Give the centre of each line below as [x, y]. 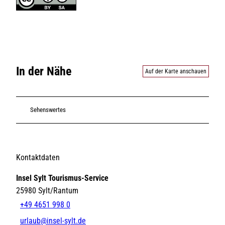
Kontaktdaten [38, 157]
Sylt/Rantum [58, 190]
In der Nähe [44, 71]
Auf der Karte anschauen [176, 71]
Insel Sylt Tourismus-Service [62, 178]
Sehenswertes [48, 110]
